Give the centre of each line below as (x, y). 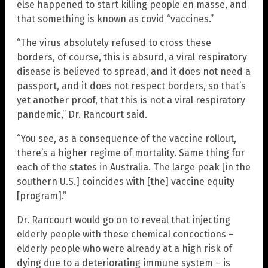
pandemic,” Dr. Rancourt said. (82, 114)
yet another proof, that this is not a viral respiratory (131, 100)
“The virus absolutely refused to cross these (114, 42)
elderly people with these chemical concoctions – (125, 234)
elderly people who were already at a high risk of (124, 248)
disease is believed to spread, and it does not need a (134, 71)
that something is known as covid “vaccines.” (115, 19)
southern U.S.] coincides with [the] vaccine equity (126, 181)
